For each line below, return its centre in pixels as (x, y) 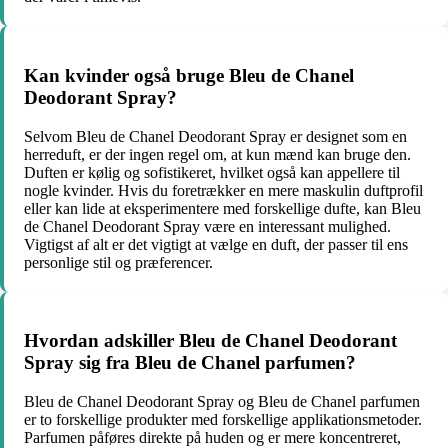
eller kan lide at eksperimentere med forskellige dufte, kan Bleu (222, 208)
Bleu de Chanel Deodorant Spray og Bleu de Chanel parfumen (222, 402)
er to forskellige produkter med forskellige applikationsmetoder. (223, 420)
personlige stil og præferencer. (118, 262)
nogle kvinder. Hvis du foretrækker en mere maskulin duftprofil (223, 190)
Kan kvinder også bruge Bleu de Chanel (189, 75)
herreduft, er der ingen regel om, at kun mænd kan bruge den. (217, 154)
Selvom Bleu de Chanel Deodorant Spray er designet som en (215, 136)
